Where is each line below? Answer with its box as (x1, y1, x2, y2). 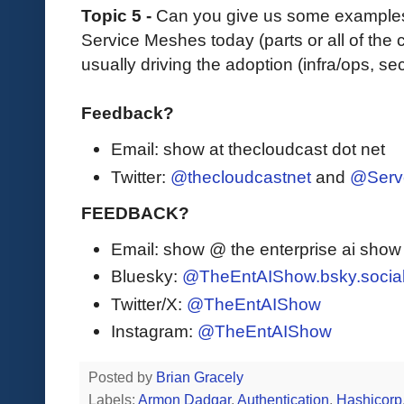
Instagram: (111, 320, 197, 341)
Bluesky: (111, 266, 182, 287)
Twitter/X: (111, 293, 187, 314)
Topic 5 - (81, 5, 156, 26)
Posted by (88, 369, 156, 385)
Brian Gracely (156, 369, 247, 385)
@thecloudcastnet (170, 166, 311, 187)
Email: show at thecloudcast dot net (111, 139, 385, 160)
